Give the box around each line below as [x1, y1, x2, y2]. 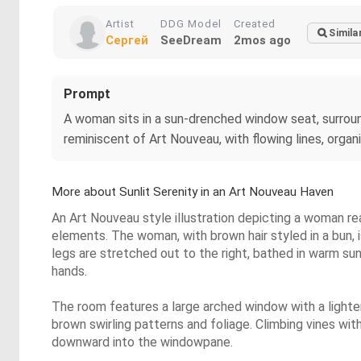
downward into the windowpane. [52, 334, 233, 350]
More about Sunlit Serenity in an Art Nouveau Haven [52, 185, 334, 199]
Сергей [106, 33, 148, 48]
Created [234, 18, 276, 30]
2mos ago [234, 33, 291, 48]
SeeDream [160, 33, 222, 48]
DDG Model [160, 18, 222, 30]
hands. [52, 263, 87, 279]
